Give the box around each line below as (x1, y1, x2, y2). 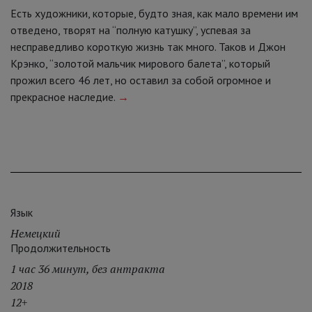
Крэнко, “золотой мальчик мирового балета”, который (10, 56, 270, 71)
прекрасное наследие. (10, 90, 118, 104)
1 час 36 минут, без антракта (10, 261, 165, 277)
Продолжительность (10, 241, 111, 256)
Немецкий (10, 226, 61, 242)
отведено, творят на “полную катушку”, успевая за (10, 23, 251, 38)
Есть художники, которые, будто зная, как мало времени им (10, 6, 298, 21)
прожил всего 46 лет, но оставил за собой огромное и (10, 73, 271, 88)
